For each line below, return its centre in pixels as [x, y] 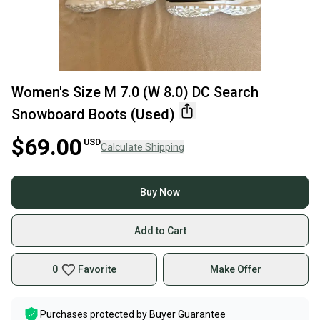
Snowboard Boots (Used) [93, 114]
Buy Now [160, 192]
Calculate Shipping [142, 147]
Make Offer [236, 269]
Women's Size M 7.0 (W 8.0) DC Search [135, 92]
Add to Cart [160, 231]
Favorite [97, 269]
